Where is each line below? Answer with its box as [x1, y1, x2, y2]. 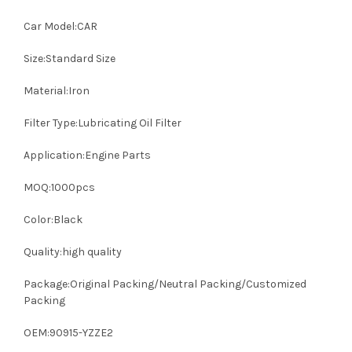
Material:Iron [24, 84, 90, 97]
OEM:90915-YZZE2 [24, 326, 113, 339]
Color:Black [24, 213, 82, 226]
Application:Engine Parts [24, 148, 151, 162]
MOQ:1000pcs [24, 181, 95, 194]
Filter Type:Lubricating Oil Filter [24, 116, 181, 130]
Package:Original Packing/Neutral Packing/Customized [24, 277, 306, 291]
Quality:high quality [24, 245, 122, 258]
